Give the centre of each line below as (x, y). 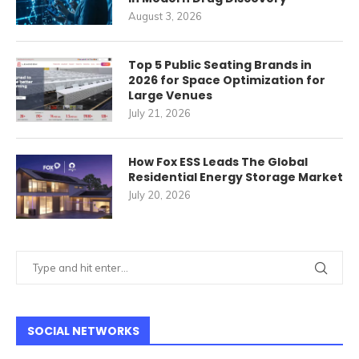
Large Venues (170, 96)
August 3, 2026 (165, 16)
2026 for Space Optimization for (227, 81)
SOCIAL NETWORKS (83, 331)
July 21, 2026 (159, 113)
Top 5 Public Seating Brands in (220, 65)
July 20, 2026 (159, 195)
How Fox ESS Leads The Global (218, 162)
